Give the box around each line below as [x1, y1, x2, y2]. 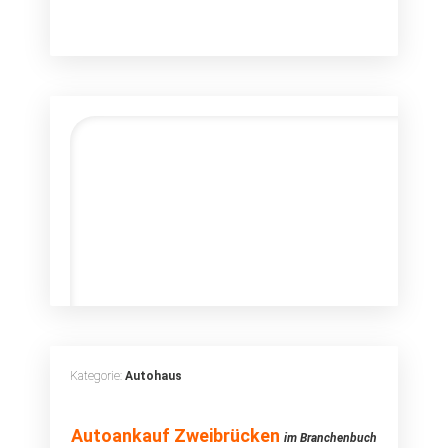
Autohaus [125, 369, 182, 383]
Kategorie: [70, 369, 125, 383]
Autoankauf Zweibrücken [71, 425, 280, 446]
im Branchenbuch [284, 431, 377, 445]
